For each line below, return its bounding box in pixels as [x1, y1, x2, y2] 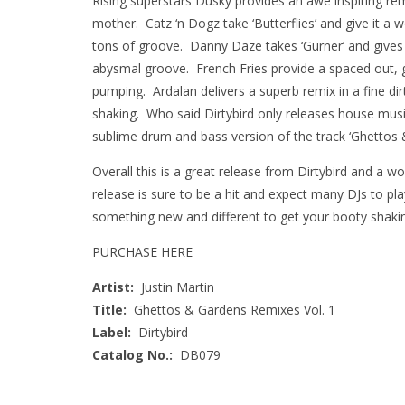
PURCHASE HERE [92, 242, 193, 260]
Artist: [92, 278, 134, 296]
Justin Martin [134, 278, 214, 296]
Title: [92, 300, 130, 318]
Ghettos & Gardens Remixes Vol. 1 [130, 300, 335, 318]
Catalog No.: [92, 345, 173, 363]
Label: [92, 323, 131, 341]
